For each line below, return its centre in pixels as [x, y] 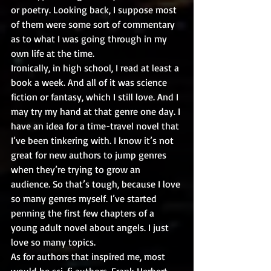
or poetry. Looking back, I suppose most [95, 10]
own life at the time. [53, 53]
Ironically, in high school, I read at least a [96, 68]
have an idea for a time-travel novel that [96, 126]
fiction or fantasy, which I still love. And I [96, 97]
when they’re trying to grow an [77, 169]
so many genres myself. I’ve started [85, 198]
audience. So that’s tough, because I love [97, 184]
